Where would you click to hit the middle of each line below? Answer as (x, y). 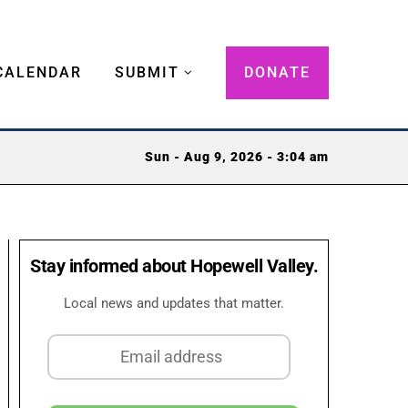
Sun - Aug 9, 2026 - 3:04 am (237, 158)
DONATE (277, 72)
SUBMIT (147, 72)
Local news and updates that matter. (174, 303)
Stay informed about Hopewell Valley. (174, 265)
